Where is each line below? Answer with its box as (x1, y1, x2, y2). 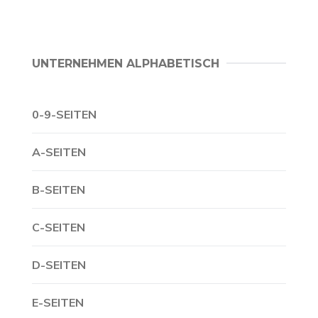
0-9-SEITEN (32, 107, 97, 121)
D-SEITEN (32, 258, 86, 272)
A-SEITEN (32, 145, 86, 159)
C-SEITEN (32, 220, 85, 234)
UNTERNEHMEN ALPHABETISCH (32, 57, 219, 70)
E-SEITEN (32, 295, 84, 309)
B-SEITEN (32, 182, 85, 197)
